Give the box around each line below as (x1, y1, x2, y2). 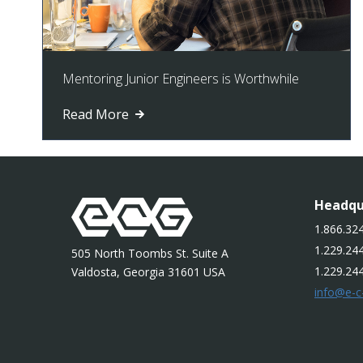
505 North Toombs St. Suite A (71, 246, 228, 262)
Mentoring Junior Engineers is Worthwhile (62, 70, 299, 88)
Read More (62, 105, 132, 124)
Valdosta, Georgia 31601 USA (71, 264, 225, 280)
